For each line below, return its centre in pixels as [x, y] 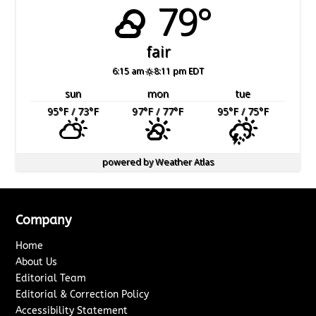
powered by [128, 162]
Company [44, 220]
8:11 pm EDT [179, 71]
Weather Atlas [184, 162]
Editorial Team [51, 279]
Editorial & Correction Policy [83, 295]
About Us [37, 262]
